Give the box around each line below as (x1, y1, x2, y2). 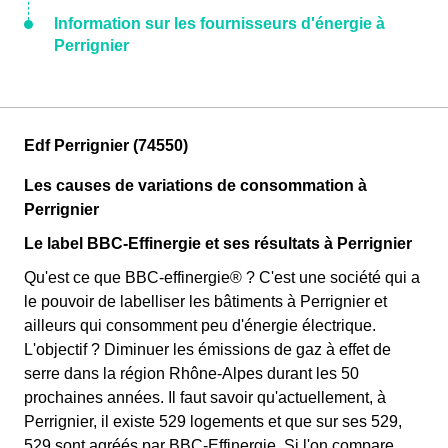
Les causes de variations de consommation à (24, 177, 367, 194)
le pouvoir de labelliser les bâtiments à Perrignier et (24, 293, 387, 310)
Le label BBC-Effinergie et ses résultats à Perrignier (24, 235, 412, 252)
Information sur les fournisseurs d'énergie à (54, 15, 385, 32)
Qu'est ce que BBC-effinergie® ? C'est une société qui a (24, 269, 420, 286)
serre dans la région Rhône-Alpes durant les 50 (24, 365, 359, 382)
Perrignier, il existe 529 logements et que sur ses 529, (24, 413, 402, 430)
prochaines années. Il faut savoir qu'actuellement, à (24, 389, 386, 406)
